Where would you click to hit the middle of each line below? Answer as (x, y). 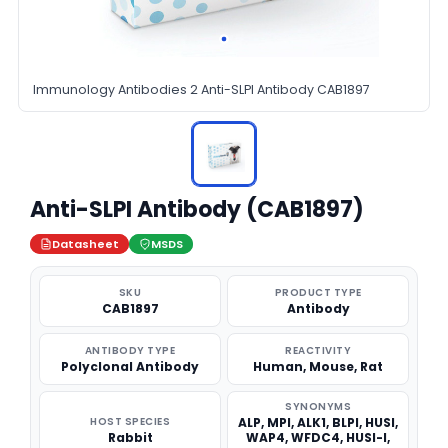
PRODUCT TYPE (318, 292)
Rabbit (130, 437)
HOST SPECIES (130, 421)
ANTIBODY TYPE (130, 350)
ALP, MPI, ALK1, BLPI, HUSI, (318, 422)
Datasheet (85, 244)
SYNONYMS (318, 406)
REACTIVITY (318, 350)
